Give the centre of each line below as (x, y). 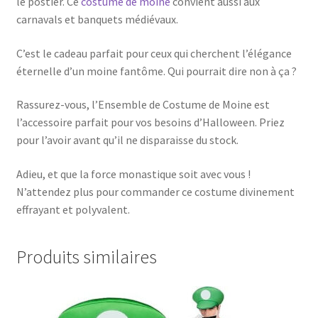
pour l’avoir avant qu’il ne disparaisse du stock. (127, 140)
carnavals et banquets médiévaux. (97, 19)
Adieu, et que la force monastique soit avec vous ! (133, 174)
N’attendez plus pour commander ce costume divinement (155, 191)
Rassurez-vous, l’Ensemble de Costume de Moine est (143, 105)
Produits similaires (86, 257)
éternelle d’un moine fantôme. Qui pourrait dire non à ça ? (156, 71)
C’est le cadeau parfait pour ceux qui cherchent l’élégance (154, 53)
